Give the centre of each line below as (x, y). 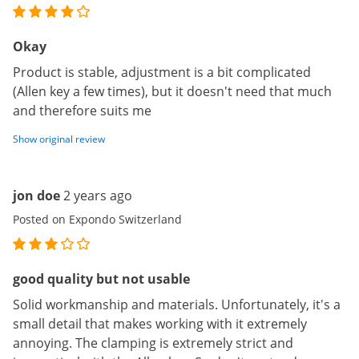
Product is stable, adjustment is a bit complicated (162, 72)
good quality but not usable (101, 279)
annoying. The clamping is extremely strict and (153, 343)
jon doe (36, 196)
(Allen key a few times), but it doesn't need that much (172, 91)
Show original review (59, 139)
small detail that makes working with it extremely (160, 324)
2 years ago (98, 196)
